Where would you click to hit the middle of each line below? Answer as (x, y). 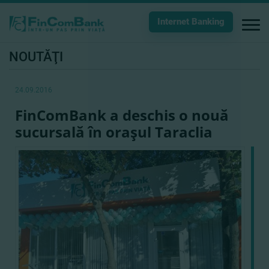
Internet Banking (191, 22)
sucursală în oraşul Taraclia (114, 132)
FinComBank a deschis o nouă (122, 115)
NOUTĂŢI (36, 57)
